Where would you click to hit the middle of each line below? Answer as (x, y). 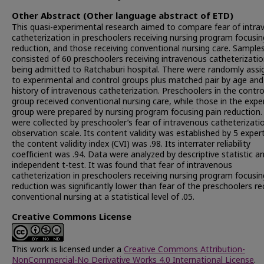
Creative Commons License (72, 217)
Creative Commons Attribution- (184, 250)
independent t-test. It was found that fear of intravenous (122, 165)
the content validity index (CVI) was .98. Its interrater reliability (131, 144)
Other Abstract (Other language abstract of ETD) (123, 16)
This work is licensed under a (68, 250)
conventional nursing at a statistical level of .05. (103, 197)
